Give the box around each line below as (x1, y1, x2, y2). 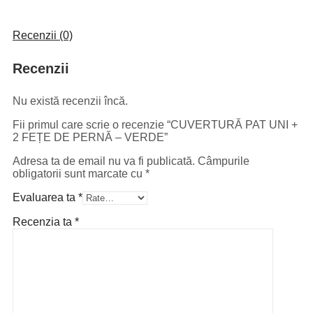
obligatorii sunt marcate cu (13, 168, 145, 180)
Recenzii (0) (13, 29, 73, 42)
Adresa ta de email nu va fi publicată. (13, 155, 195, 168)
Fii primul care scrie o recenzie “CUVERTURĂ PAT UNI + (13, 119, 298, 131)
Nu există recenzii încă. (13, 95, 128, 108)
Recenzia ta (13, 216, 75, 228)
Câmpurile (198, 155, 249, 168)
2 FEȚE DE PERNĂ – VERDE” (13, 131, 168, 144)
